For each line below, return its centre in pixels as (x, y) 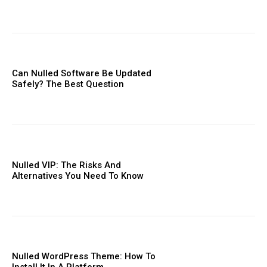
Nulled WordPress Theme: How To (84, 257)
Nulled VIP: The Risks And (66, 165)
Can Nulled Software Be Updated (82, 74)
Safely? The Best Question (68, 84)
